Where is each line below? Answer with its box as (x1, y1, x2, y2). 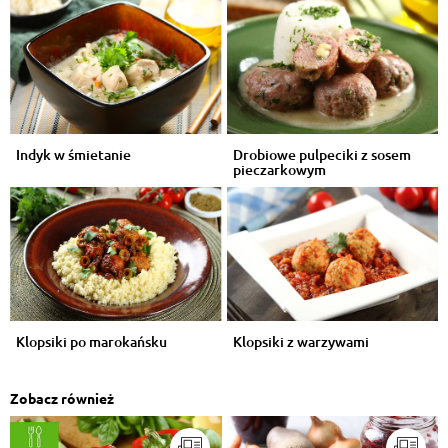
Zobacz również (10, 389, 114, 408)
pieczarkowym (232, 159, 326, 179)
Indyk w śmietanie (16, 144, 131, 164)
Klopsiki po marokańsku (16, 332, 167, 352)
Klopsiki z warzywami (232, 332, 369, 352)
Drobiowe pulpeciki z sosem (232, 144, 411, 164)
